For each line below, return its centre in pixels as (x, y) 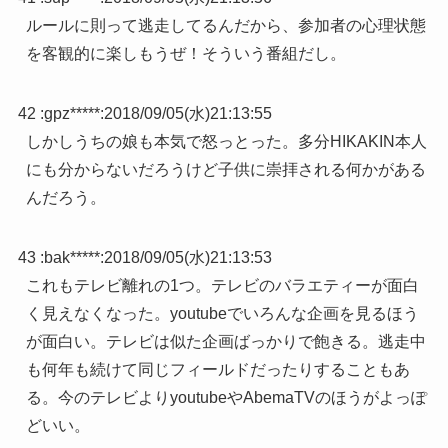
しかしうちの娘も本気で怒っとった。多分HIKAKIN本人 (226, 141)
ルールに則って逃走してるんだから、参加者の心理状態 (225, 25)
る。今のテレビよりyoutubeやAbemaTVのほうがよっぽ (226, 397)
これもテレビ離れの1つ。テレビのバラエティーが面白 (222, 285)
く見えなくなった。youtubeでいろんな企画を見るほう (222, 313)
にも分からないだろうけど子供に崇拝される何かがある (225, 169)
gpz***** (71, 113)
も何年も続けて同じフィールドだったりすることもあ (217, 369)
